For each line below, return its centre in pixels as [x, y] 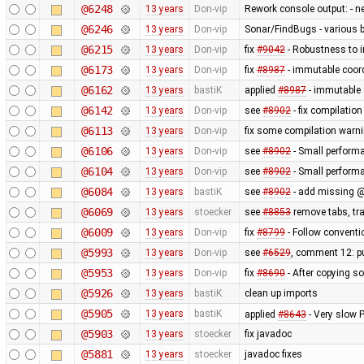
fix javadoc [268, 334]
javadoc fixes [273, 354]
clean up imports [281, 293]
